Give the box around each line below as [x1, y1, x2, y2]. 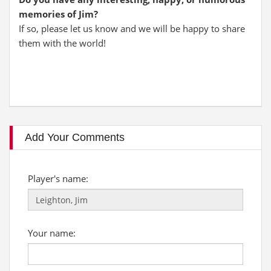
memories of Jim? [19, 8, 98, 20]
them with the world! [19, 37, 106, 49]
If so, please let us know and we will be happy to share [19, 22, 245, 34]
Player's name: [28, 172, 88, 184]
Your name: [28, 227, 76, 239]
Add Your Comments [25, 131, 125, 143]
